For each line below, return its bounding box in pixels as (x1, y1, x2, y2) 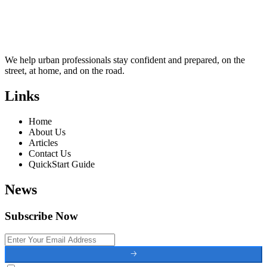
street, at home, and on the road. (5, 65, 127, 76)
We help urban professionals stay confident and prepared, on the (5, 54, 245, 65)
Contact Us (29, 148, 71, 159)
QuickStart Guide (29, 159, 95, 169)
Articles (29, 137, 58, 148)
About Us (29, 126, 66, 137)
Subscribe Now (5, 209, 78, 222)
